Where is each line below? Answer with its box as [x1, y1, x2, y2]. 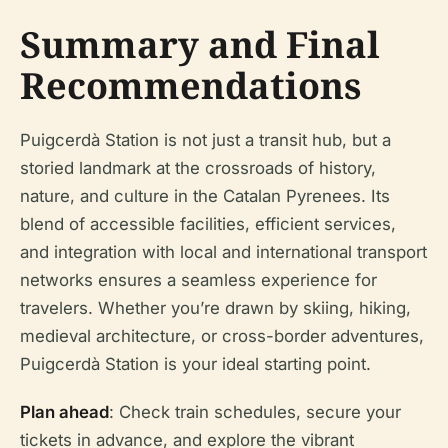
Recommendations [20, 61, 361, 111]
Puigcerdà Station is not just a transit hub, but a [20, 130, 391, 151]
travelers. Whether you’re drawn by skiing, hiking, [20, 298, 411, 319]
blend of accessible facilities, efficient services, [20, 214, 396, 235]
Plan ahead [20, 402, 109, 423]
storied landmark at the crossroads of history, [20, 158, 376, 179]
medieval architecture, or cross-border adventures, [20, 326, 424, 347]
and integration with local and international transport [20, 242, 427, 263]
